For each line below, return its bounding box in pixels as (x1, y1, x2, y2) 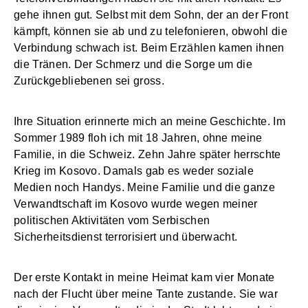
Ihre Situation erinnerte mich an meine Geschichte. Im (14, 115, 285, 128)
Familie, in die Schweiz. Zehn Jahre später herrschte (14, 148, 281, 161)
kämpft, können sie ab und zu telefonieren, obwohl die (14, 25, 287, 38)
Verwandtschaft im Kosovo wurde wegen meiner (14, 198, 258, 210)
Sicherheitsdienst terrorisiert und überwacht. (14, 231, 238, 243)
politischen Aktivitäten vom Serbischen (14, 214, 210, 227)
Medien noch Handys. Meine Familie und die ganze (14, 181, 276, 194)
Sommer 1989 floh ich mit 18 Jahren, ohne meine (14, 132, 263, 144)
